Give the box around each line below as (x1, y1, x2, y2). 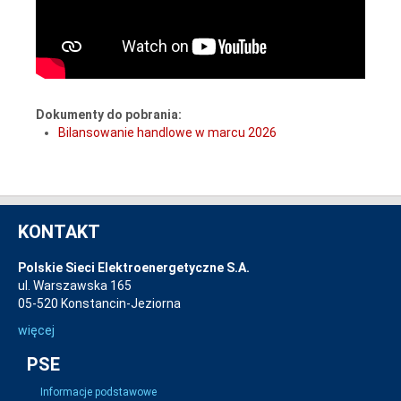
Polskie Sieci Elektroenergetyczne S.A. (18, 260, 250, 275)
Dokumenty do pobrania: (36, 107, 182, 122)
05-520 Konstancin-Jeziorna (18, 296, 181, 311)
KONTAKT (18, 221, 100, 243)
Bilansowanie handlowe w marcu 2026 (58, 124, 277, 140)
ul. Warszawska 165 (18, 278, 132, 293)
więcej (18, 323, 55, 337)
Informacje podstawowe (40, 386, 157, 398)
